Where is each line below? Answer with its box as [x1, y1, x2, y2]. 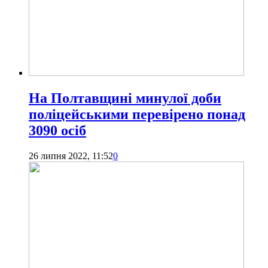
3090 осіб [29, 123, 86, 139]
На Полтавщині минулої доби [29, 90, 221, 106]
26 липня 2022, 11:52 [29, 151, 113, 162]
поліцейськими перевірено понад [29, 106, 245, 123]
